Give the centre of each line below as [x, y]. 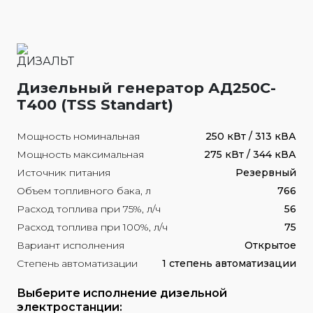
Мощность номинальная [78, 136]
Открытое [270, 245]
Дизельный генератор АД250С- [146, 88]
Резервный [266, 173]
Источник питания [64, 173]
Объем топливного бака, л [84, 191]
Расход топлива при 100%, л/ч [92, 227]
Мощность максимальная [80, 154]
